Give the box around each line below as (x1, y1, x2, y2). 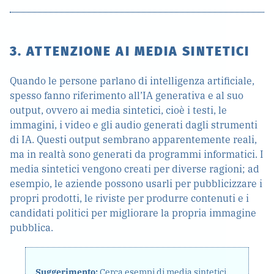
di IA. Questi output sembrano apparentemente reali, (10, 133, 257, 146)
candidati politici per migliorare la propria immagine (10, 207, 256, 219)
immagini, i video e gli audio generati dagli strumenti (10, 119, 257, 131)
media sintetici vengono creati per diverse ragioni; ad (10, 163, 259, 175)
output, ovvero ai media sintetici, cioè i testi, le (10, 104, 227, 116)
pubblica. (10, 221, 53, 234)
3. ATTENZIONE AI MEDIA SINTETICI (10, 43, 250, 59)
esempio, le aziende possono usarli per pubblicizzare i (10, 177, 262, 190)
